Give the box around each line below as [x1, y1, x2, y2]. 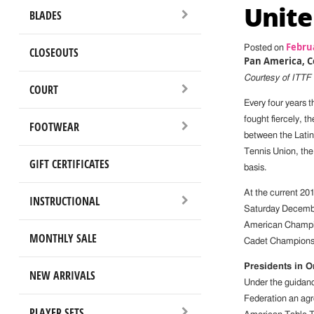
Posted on [243, 43, 286, 53]
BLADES [29, 7, 62, 23]
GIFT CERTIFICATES [29, 156, 109, 172]
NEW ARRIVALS [29, 267, 95, 283]
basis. [243, 163, 266, 173]
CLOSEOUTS [29, 44, 78, 60]
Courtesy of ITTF [243, 74, 311, 83]
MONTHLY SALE [29, 230, 97, 246]
